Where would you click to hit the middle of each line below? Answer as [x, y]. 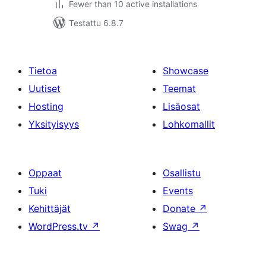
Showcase [186, 71]
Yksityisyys [54, 124]
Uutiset [45, 88]
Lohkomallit [189, 124]
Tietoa [43, 71]
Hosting [46, 106]
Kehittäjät [50, 208]
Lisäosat [181, 106]
